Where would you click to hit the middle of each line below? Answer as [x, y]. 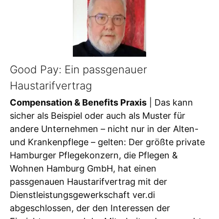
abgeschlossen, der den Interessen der [90, 208]
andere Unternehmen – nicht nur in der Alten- [104, 129]
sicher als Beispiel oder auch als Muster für [98, 115]
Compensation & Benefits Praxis [78, 102]
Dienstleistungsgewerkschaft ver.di [82, 195]
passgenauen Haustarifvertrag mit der [88, 181]
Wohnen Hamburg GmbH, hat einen [83, 168]
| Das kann [170, 102]
